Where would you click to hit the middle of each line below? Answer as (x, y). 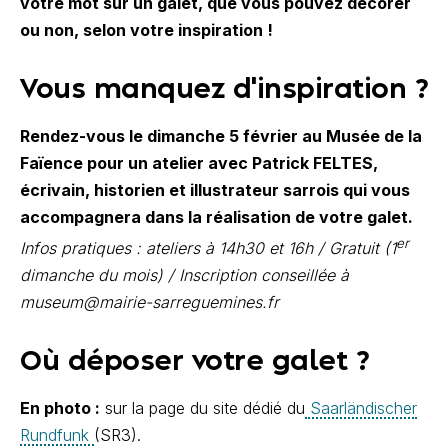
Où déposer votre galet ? (194, 361)
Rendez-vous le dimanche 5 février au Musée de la (221, 136)
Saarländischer (361, 407)
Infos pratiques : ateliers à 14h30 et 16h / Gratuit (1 (208, 247)
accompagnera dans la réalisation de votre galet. (216, 217)
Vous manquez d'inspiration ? (223, 90)
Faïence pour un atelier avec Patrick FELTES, (199, 163)
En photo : (60, 407)
